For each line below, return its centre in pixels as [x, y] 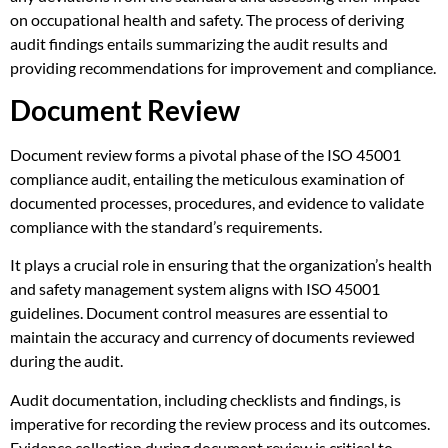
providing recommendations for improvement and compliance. [223, 67]
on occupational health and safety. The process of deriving [207, 19]
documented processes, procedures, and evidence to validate [217, 202]
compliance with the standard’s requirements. [166, 226]
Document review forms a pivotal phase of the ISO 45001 [205, 154]
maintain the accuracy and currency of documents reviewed [212, 337]
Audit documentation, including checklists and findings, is [205, 399]
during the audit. [66, 361]
